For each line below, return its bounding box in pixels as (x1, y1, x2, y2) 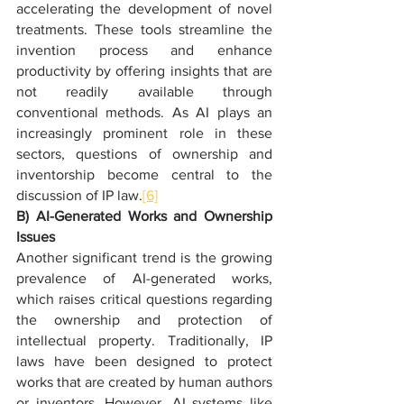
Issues (16, 229, 55, 244)
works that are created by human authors (16, 374, 272, 390)
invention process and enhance (16, 42, 272, 58)
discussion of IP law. (16, 188, 142, 203)
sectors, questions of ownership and (16, 146, 272, 161)
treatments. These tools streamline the (16, 22, 272, 37)
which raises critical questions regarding (16, 291, 272, 307)
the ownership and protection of (16, 312, 272, 327)
